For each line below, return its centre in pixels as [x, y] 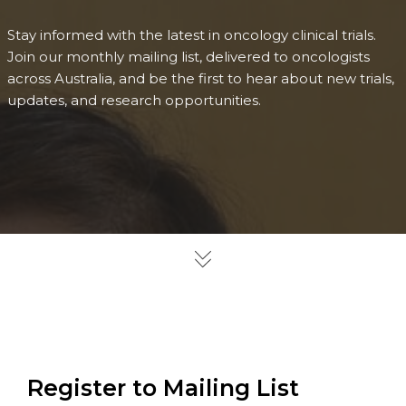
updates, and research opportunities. [134, 100]
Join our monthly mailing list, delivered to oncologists [188, 57]
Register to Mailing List [163, 388]
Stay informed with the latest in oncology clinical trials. [191, 35]
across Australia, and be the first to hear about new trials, [200, 78]
